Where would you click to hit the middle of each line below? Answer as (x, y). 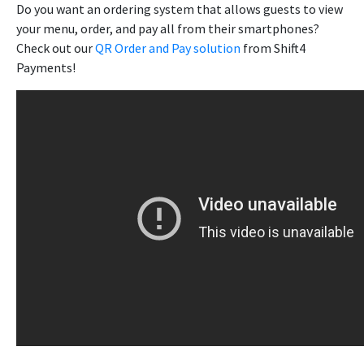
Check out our (56, 48)
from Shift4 (273, 48)
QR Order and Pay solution (168, 48)
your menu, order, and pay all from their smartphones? (168, 29)
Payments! (46, 68)
